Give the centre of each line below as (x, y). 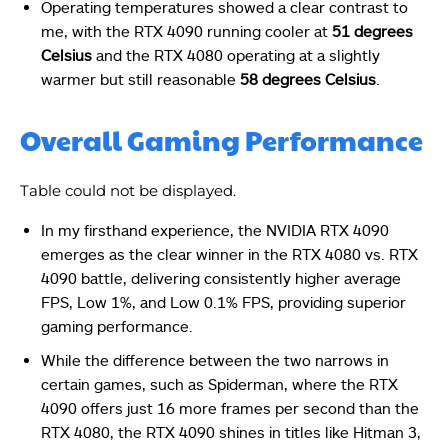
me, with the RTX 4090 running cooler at (186, 30)
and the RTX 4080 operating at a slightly (236, 54)
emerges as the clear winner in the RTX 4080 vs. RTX (229, 253)
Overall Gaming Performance (221, 139)
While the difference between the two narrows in (215, 359)
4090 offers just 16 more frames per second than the (230, 407)
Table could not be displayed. (128, 190)
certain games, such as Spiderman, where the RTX (219, 383)
